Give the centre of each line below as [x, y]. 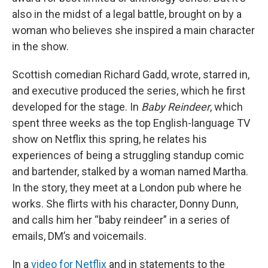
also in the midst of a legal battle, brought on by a [127, 14]
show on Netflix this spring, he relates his [109, 139]
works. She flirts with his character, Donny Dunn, [125, 204]
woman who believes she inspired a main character [133, 30]
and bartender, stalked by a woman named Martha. [130, 171]
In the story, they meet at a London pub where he [127, 188]
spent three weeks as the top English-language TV [131, 123]
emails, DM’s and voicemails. [79, 236]
